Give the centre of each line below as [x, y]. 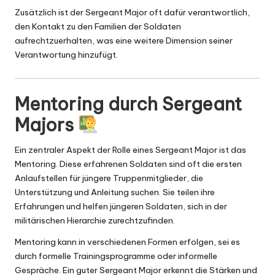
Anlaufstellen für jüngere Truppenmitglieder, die [109, 178]
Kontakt [48, 27]
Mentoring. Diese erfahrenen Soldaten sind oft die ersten [128, 164]
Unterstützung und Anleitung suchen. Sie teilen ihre [115, 192]
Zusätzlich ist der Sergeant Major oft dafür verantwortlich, [132, 13]
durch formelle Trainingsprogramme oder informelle [116, 256]
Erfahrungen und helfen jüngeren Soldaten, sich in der [121, 207]
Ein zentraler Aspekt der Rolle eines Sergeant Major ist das [130, 150]
